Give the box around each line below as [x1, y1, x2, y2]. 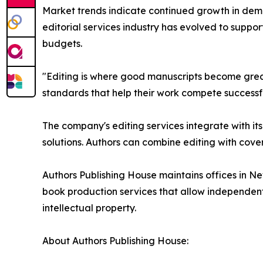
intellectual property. [42, 201, 136, 214]
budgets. [42, 37, 82, 49]
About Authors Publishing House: [42, 234, 188, 247]
